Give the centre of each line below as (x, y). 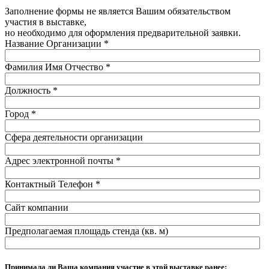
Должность (29, 91)
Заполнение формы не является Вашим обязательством (118, 11)
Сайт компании (37, 208)
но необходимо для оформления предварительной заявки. (123, 33)
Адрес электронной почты (60, 161)
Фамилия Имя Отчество (55, 67)
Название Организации (54, 44)
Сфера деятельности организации (74, 138)
